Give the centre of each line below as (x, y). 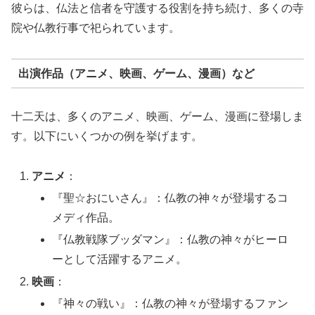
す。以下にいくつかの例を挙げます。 (107, 136)
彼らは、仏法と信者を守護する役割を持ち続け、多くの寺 (157, 8)
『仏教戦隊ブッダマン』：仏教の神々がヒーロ (171, 240)
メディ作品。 (86, 218)
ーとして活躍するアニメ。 (120, 259)
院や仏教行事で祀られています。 (96, 28)
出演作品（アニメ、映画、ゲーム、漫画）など (136, 73)
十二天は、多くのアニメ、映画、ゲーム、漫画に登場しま (157, 117)
